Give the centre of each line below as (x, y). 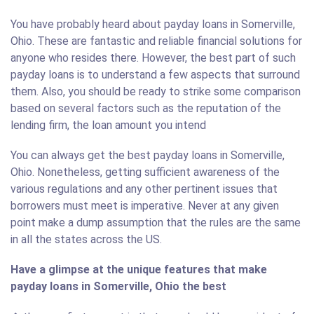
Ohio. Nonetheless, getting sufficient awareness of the (145, 172)
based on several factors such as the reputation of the (146, 108)
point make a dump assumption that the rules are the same (156, 223)
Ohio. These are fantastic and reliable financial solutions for (156, 41)
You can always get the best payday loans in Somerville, (148, 156)
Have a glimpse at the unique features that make (139, 270)
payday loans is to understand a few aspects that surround (155, 75)
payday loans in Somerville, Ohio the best (118, 287)
